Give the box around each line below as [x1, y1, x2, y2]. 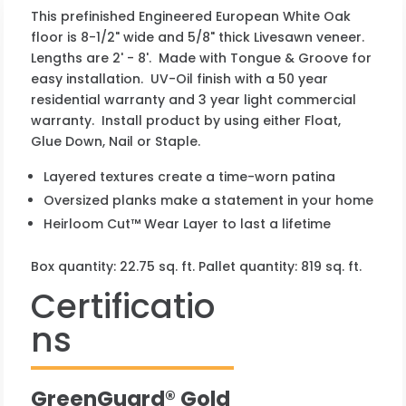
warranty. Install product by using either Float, [31, 111, 342, 130]
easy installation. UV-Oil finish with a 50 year [31, 69, 329, 88]
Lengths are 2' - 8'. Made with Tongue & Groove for [31, 48, 372, 67]
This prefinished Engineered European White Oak [31, 6, 352, 25]
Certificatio [31, 282, 216, 330]
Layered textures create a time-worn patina [43, 167, 336, 186]
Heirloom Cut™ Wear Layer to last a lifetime [43, 214, 332, 233]
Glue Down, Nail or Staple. [31, 131, 201, 150]
